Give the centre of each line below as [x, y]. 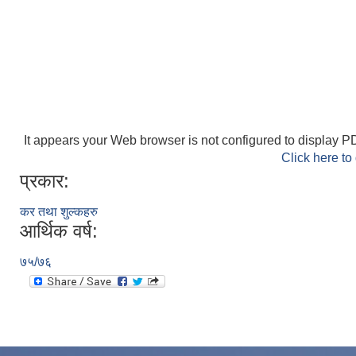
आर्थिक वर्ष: [59, 231]
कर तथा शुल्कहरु [59, 212]
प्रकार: [44, 181]
